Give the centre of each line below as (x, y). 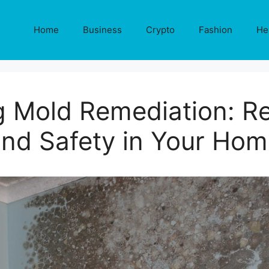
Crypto (160, 30)
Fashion (216, 30)
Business (102, 30)
